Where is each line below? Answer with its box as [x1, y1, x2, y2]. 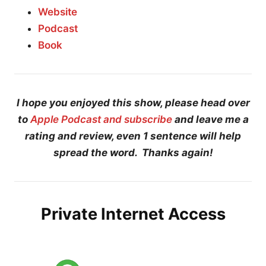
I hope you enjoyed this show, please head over [16, 96, 250, 109]
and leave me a [172, 113, 249, 125]
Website [38, 5, 77, 18]
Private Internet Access [40, 204, 226, 224]
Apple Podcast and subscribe [30, 113, 172, 125]
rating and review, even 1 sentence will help [25, 129, 241, 142]
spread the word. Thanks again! [53, 146, 213, 159]
